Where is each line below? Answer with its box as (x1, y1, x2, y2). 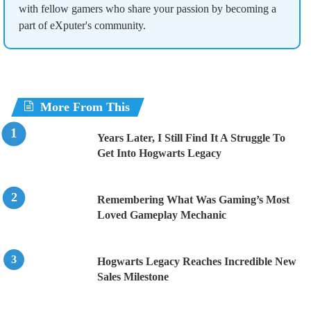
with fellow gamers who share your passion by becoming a (19, 3, 276, 15)
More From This (40, 100, 130, 115)
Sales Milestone (97, 271, 169, 283)
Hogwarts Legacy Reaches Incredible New (97, 255, 296, 268)
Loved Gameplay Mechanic (97, 209, 226, 221)
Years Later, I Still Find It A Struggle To (97, 132, 285, 144)
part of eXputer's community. (19, 19, 146, 32)
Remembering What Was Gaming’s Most (97, 194, 289, 206)
